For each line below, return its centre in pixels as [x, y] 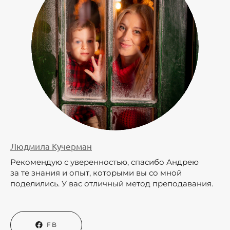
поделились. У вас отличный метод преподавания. [115, 183]
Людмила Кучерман [51, 146]
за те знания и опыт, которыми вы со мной [96, 172]
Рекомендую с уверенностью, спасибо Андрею [104, 162]
